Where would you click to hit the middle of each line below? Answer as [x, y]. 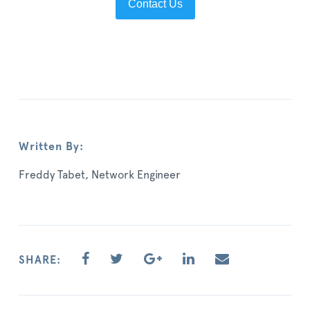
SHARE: [40, 260]
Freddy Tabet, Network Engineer [100, 175]
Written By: [51, 147]
